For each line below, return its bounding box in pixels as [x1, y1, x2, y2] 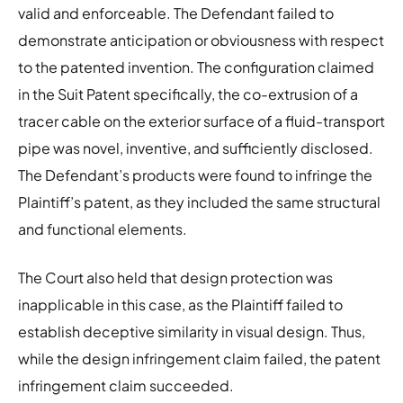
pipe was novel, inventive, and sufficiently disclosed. [18, 138, 373, 157]
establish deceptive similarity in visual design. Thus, [18, 321, 365, 341]
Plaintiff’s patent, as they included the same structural [18, 192, 381, 211]
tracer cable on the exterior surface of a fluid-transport [18, 111, 385, 130]
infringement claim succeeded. [18, 375, 234, 395]
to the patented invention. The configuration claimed [18, 57, 374, 76]
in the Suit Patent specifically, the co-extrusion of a [18, 84, 358, 103]
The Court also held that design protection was [18, 267, 333, 287]
